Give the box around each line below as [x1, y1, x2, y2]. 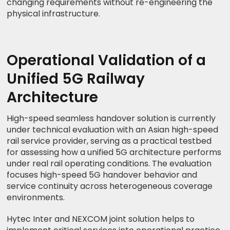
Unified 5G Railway [7, 68, 145, 89]
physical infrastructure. [7, 7, 101, 20]
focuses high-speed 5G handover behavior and [7, 168, 198, 181]
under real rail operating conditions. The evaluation [7, 157, 212, 169]
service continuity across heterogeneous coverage [7, 180, 213, 192]
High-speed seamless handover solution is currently [7, 112, 216, 124]
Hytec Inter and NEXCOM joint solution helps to [7, 213, 195, 225]
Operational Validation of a [7, 50, 206, 70]
